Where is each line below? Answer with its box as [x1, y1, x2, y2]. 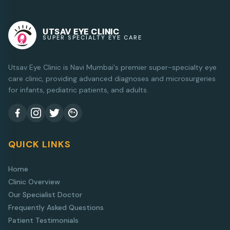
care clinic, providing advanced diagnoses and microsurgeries [8, 73, 216, 83]
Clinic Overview [8, 177, 60, 186]
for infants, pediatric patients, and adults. [8, 85, 148, 94]
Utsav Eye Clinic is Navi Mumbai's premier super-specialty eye [8, 62, 217, 72]
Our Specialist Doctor [8, 189, 82, 199]
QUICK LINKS [8, 138, 71, 150]
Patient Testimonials [8, 215, 79, 225]
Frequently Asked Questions [8, 202, 104, 212]
